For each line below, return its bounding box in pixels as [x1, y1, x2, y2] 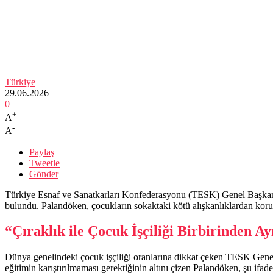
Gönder [29, 168, 58, 179]
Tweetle [29, 157, 60, 168]
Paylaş [29, 146, 54, 157]
